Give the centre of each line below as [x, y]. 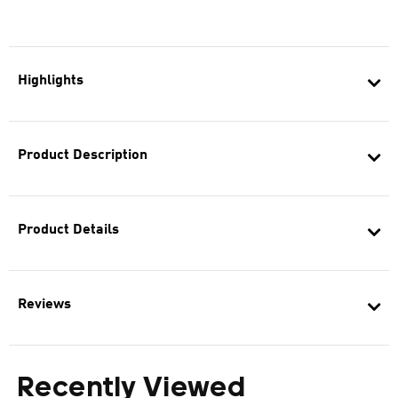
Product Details [68, 230]
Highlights [51, 81]
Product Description [83, 155]
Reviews [44, 305]
